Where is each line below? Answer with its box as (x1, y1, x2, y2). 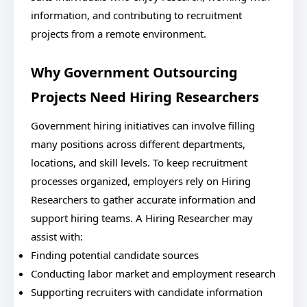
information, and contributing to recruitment (31, 8, 242, 22)
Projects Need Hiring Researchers (31, 88, 259, 106)
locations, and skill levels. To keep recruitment (31, 156, 247, 169)
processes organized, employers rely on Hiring (31, 174, 251, 188)
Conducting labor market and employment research (31, 267, 275, 280)
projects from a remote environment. (31, 27, 206, 40)
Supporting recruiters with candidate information (31, 285, 262, 299)
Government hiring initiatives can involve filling (31, 119, 255, 132)
